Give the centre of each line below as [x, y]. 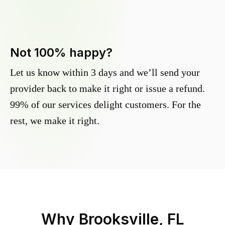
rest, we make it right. [55, 121]
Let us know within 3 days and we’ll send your [105, 73]
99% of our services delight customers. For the [105, 105]
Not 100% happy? [61, 53]
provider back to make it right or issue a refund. [107, 89]
